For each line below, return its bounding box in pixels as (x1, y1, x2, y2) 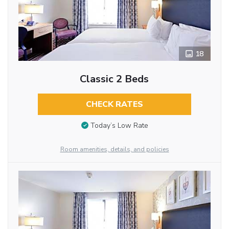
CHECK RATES (85, 99, 143, 110)
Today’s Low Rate (90, 120, 148, 130)
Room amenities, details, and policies (60, 145, 169, 154)
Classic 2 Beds (80, 72, 149, 86)
